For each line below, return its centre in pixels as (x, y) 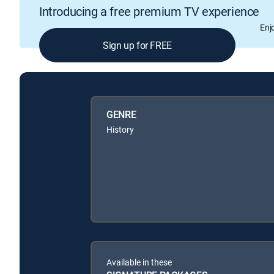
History (120, 129)
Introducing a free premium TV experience (149, 12)
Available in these (139, 262)
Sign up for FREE (137, 46)
